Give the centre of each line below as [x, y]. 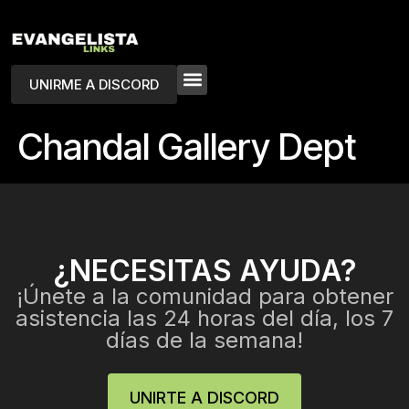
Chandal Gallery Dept [188, 146]
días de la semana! [204, 340]
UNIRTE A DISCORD [204, 397]
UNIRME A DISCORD [94, 84]
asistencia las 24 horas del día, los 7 [204, 318]
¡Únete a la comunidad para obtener [204, 296]
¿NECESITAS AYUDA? [204, 270]
